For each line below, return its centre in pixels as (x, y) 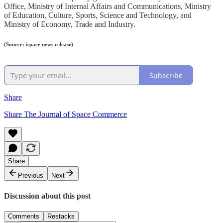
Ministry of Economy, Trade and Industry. (70, 24)
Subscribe (166, 75)
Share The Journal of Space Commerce (65, 114)
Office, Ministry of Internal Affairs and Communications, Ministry (108, 6)
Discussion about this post (47, 196)
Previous (31, 176)
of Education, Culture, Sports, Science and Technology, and (98, 15)
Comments (24, 216)
